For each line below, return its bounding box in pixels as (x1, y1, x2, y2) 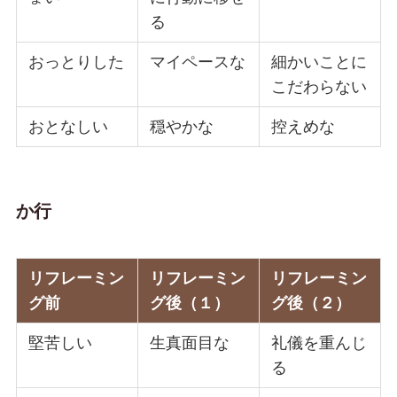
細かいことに (271, 52, 368, 71)
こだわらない (271, 77, 368, 96)
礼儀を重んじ (271, 334, 368, 353)
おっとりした (28, 52, 125, 71)
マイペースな (150, 52, 246, 71)
